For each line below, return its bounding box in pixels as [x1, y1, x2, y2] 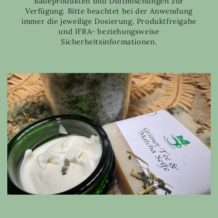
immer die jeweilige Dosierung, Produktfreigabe [21, 17, 197, 26]
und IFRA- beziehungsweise [58, 27, 160, 36]
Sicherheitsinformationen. [60, 37, 157, 46]
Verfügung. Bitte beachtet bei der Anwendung [25, 6, 193, 16]
